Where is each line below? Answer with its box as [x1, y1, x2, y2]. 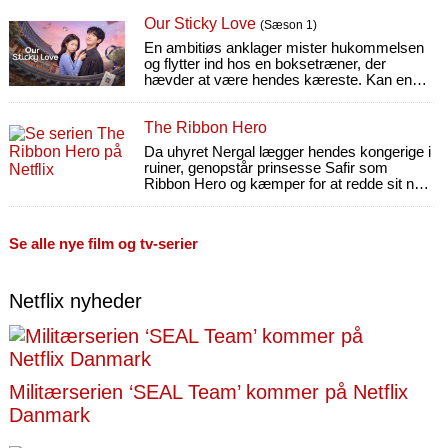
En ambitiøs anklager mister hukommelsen [143, 39, 424, 57]
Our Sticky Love [143, 15, 256, 33]
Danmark [8, 404, 90, 427]
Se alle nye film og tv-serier [8, 235, 198, 253]
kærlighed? [143, 103, 216, 121]
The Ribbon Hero [143, 119, 267, 137]
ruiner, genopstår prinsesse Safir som [143, 159, 388, 177]
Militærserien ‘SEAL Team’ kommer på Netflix [8, 381, 408, 404]
